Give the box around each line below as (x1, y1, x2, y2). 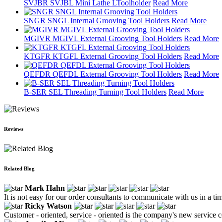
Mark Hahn (25, 183, 65, 192)
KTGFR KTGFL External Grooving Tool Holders (24, 52, 182, 60)
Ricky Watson (25, 201, 72, 210)
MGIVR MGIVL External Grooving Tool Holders (24, 34, 182, 43)
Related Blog (4, 165, 35, 171)
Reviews (4, 125, 23, 132)
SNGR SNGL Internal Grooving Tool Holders (24, 16, 169, 25)
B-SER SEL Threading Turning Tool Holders (24, 87, 166, 96)
